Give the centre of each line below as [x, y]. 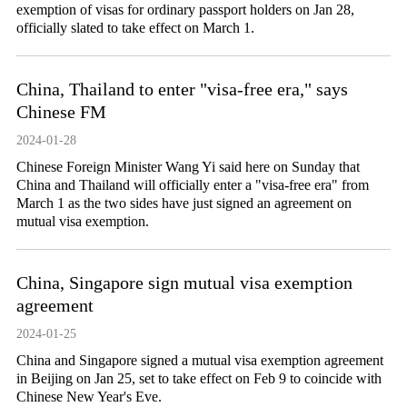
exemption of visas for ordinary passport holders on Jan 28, [185, 10]
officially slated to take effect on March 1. [135, 28]
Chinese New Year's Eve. [89, 397]
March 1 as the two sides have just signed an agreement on [184, 203]
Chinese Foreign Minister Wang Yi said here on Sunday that [188, 167]
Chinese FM [61, 112]
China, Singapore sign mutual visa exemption [184, 283]
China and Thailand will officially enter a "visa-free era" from [192, 185]
